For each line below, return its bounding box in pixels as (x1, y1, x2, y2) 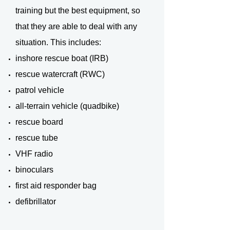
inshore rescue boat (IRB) (15, 54, 108, 63)
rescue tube (15, 133, 58, 142)
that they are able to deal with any (15, 22, 137, 31)
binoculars (15, 165, 53, 174)
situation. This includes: (15, 38, 101, 47)
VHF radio (15, 149, 53, 158)
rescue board (15, 118, 63, 126)
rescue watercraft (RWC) (15, 70, 105, 79)
